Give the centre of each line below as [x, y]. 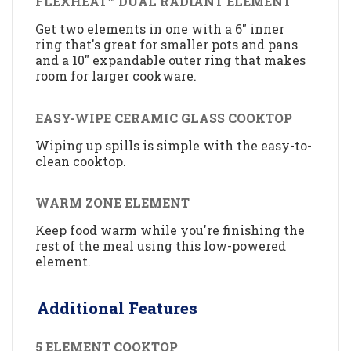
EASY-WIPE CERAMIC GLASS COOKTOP [164, 118]
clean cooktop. [81, 161]
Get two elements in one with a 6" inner [160, 29]
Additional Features [117, 308]
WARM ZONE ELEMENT [112, 203]
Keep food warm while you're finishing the [170, 230]
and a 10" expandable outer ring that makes [170, 60]
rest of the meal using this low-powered [161, 246]
